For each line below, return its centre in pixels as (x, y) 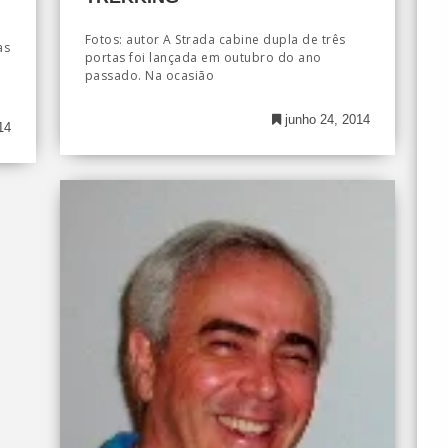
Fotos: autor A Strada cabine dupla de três (215, 39)
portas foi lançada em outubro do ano (203, 57)
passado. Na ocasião (149, 75)
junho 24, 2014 (325, 119)
